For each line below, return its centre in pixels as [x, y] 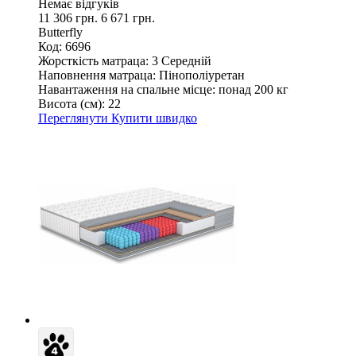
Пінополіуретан [202, 75]
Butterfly [60, 32]
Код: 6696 [64, 46]
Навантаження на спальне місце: [127, 89]
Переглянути [75, 118]
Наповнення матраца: [97, 75]
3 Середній [182, 60]
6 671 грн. [128, 17]
